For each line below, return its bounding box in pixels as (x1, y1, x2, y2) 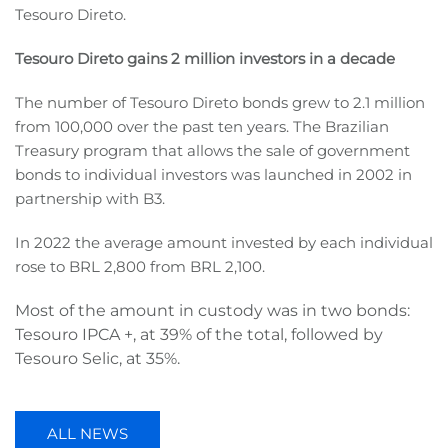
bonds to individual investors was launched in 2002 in (15, 165, 412, 185)
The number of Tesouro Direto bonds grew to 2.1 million (15, 93, 425, 113)
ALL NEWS (47, 424, 128, 444)
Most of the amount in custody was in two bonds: (15, 301, 410, 321)
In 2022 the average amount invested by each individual (15, 233, 433, 253)
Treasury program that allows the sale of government (15, 141, 410, 161)
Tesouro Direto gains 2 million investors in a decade (15, 49, 395, 69)
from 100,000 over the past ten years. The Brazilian (15, 117, 389, 137)
